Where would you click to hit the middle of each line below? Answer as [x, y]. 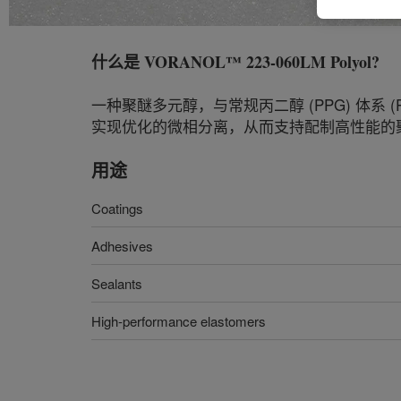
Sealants [117, 283]
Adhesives [122, 246]
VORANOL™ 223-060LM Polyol [258, 62]
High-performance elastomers [179, 321]
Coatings [117, 208]
